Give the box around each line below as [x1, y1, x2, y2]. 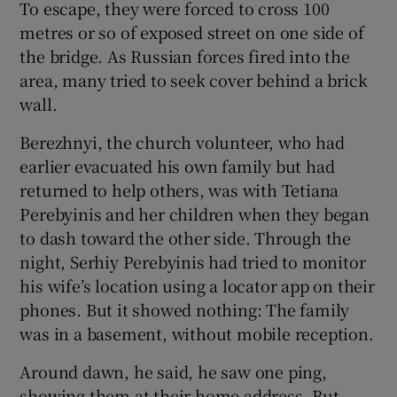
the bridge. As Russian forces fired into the [19, 43, 350, 67]
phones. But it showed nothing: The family [19, 297, 350, 321]
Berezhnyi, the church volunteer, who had [19, 129, 345, 153]
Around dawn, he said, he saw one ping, [19, 359, 327, 383]
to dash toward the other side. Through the [19, 225, 352, 249]
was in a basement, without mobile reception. [19, 321, 374, 345]
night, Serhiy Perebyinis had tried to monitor [19, 249, 366, 273]
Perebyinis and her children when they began [19, 201, 370, 225]
